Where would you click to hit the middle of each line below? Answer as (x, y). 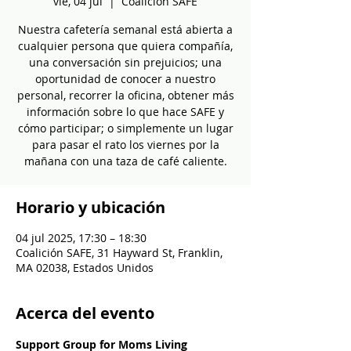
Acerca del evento (85, 313)
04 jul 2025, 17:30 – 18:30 (81, 238)
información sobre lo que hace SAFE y (125, 112)
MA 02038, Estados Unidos (85, 268)
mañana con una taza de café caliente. (125, 161)
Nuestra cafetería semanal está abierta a (125, 29)
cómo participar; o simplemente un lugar (125, 128)
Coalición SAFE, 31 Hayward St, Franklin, (119, 253)
